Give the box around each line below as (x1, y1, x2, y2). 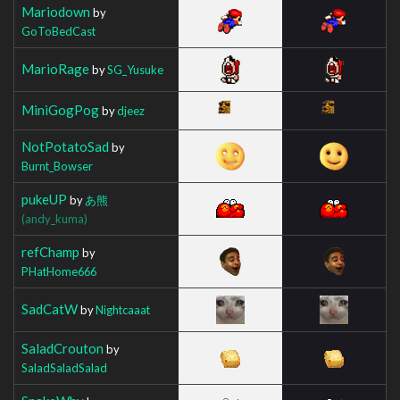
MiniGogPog (21, 101, 99, 118)
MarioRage (21, 60, 89, 77)
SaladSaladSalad (21, 360, 107, 375)
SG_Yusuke (107, 62, 163, 77)
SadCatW (21, 300, 78, 317)
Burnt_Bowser (21, 158, 93, 173)
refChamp (21, 243, 79, 260)
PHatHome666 (21, 263, 96, 279)
